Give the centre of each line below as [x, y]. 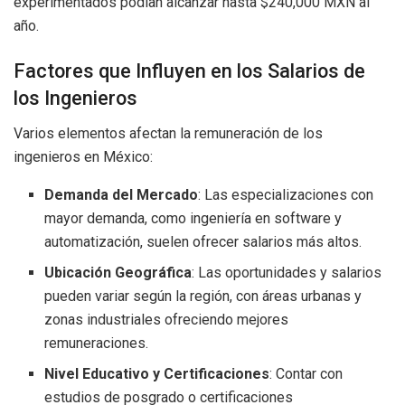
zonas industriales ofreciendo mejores [167, 319]
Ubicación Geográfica [118, 272]
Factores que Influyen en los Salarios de [189, 71]
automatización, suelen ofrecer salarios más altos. [203, 241]
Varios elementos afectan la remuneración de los [168, 133]
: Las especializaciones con [286, 194]
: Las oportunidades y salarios [287, 272]
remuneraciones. [97, 343]
